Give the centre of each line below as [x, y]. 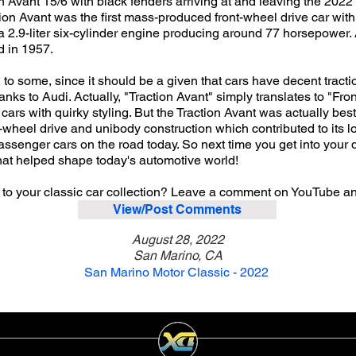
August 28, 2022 [178, 240]
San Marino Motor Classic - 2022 [176, 272]
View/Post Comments [177, 209]
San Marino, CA [178, 255]
